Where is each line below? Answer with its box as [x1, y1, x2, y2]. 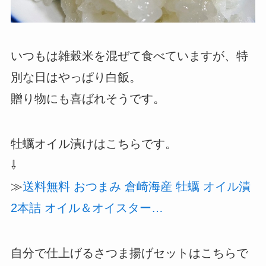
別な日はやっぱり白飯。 [10, 70, 141, 84]
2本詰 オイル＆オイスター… [10, 201, 163, 214]
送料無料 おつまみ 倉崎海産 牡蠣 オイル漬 [22, 179, 251, 193]
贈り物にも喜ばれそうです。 [10, 91, 165, 105]
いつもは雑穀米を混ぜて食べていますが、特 [10, 49, 248, 62]
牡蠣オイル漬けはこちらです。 [10, 137, 177, 150]
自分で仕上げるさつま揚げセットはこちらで [10, 246, 248, 259]
